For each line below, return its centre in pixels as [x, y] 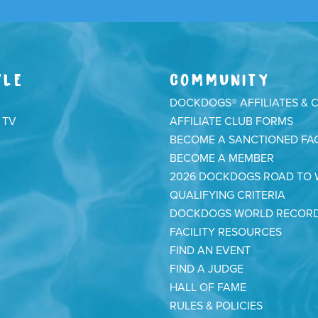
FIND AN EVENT [210, 251]
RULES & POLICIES [216, 306]
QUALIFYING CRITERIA [227, 195]
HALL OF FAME [208, 287]
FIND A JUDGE [207, 269]
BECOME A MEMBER [222, 158]
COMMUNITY [220, 78]
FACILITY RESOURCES [226, 232]
